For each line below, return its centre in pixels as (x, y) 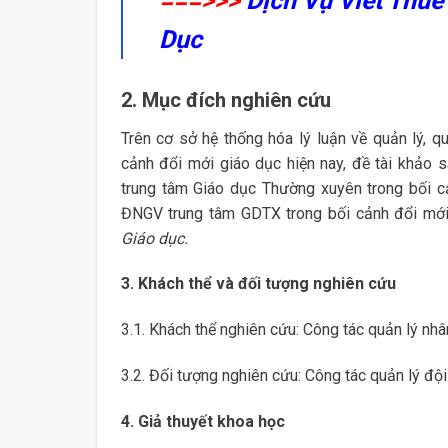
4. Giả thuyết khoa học (202, 421)
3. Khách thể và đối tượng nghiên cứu (258, 284)
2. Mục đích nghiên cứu (225, 99)
